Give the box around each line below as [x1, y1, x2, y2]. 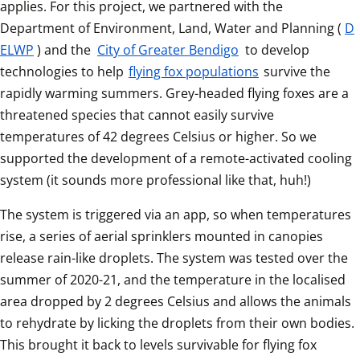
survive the [260, 63, 330, 81]
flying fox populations [129, 63, 259, 81]
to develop [242, 41, 309, 59]
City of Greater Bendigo [97, 41, 239, 59]
